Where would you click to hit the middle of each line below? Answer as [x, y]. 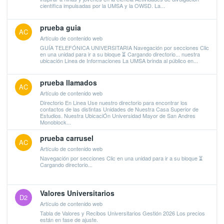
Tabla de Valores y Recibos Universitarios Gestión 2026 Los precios [122, 213]
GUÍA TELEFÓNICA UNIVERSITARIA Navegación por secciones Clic [124, 47]
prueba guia [60, 27]
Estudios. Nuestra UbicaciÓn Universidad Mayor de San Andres [118, 115]
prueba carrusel [67, 138]
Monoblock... [55, 122]
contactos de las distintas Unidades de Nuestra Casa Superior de [119, 109]
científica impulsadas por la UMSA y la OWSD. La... [102, 5]
